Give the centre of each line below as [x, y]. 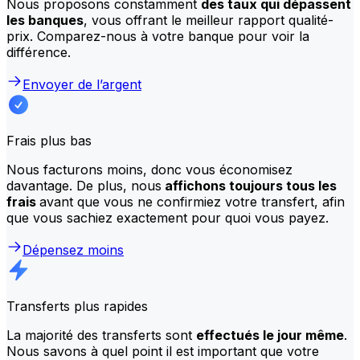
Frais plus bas [49, 140]
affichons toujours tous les [249, 185]
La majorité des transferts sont [101, 335]
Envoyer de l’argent [82, 84]
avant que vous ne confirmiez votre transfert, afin [192, 201]
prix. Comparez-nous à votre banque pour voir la [158, 36]
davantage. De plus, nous [84, 185]
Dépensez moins [73, 250]
